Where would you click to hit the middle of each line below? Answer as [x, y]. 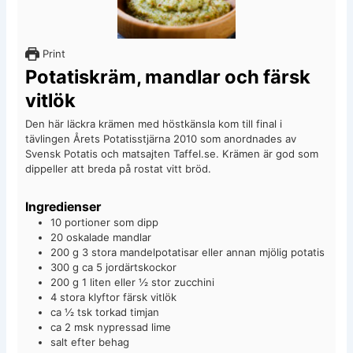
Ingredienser [63, 206]
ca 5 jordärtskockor [130, 267]
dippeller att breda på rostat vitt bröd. [119, 168]
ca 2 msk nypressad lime [111, 327]
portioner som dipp [112, 222]
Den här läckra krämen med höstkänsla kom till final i [154, 123]
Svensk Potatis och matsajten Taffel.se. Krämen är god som [172, 153]
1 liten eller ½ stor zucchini [149, 282]
